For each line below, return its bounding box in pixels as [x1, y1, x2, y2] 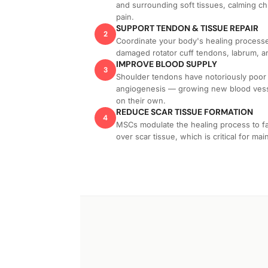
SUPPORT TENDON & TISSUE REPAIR [116, 23, 259, 34]
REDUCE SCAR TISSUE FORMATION [116, 106, 254, 118]
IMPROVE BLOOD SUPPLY [116, 59, 218, 70]
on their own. [116, 96, 166, 106]
